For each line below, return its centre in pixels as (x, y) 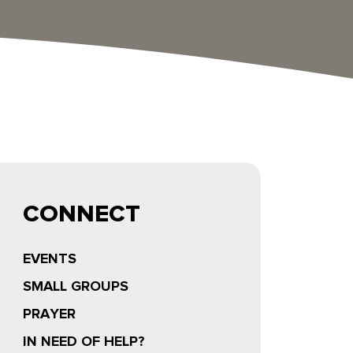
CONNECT (82, 213)
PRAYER (49, 314)
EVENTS (50, 258)
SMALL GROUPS (76, 286)
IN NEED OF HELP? (84, 341)
